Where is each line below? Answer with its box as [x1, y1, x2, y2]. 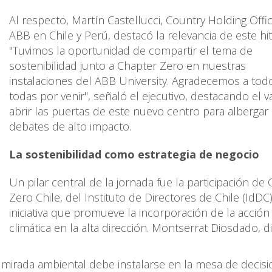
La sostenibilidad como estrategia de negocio [9, 146, 259, 161]
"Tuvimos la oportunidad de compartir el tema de [9, 42, 253, 58]
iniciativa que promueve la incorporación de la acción [9, 205, 270, 220]
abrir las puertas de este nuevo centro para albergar [9, 103, 268, 118]
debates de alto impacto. [9, 118, 131, 134]
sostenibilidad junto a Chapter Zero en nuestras [9, 58, 246, 73]
